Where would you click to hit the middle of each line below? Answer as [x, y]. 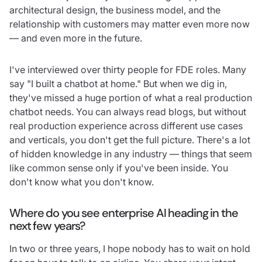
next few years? [47, 225]
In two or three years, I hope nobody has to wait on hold [130, 248]
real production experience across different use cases [126, 125]
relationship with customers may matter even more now [130, 24]
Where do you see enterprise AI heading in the [124, 213]
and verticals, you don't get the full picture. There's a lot [130, 139]
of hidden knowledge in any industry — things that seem [131, 154]
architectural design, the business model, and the [115, 10]
